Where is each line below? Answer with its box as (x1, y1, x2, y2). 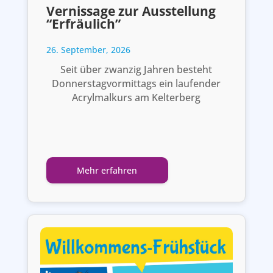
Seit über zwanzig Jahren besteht (60, 63, 213, 77)
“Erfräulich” (46, 15, 121, 33)
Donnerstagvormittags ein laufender (52, 77, 221, 91)
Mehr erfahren (77, 165, 138, 177)
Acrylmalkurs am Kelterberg (72, 91, 201, 105)
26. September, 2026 (46, 44, 130, 56)
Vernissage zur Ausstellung (46, 2, 216, 20)
